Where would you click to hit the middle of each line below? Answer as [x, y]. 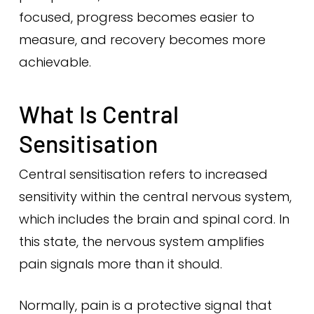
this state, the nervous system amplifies [141, 241]
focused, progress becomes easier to [136, 17]
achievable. [55, 62]
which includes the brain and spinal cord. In [154, 219]
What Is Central [98, 114]
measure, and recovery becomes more [142, 40]
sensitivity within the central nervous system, [155, 197]
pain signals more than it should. [120, 264]
